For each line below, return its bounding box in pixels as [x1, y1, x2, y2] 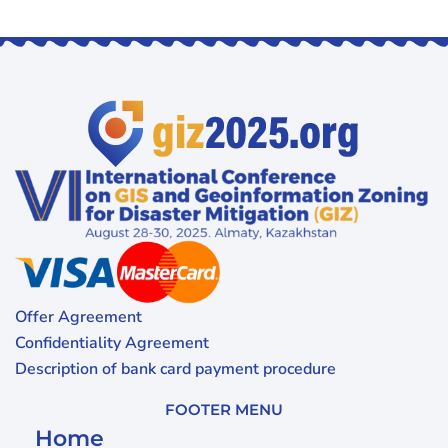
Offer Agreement [15, 306, 142, 329]
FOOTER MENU [165, 401, 283, 420]
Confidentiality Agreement [15, 332, 209, 355]
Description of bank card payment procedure [15, 358, 336, 381]
